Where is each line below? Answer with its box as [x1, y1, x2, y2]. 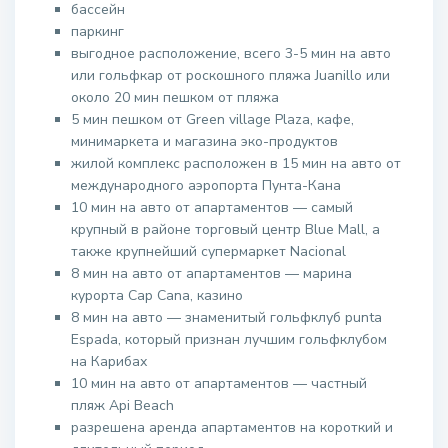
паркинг [71, 22, 124, 41]
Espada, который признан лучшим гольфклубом [71, 330, 387, 349]
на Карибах [71, 352, 147, 371]
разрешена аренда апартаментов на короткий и [71, 418, 393, 437]
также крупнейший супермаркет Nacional [71, 242, 346, 261]
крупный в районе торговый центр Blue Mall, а [71, 220, 380, 239]
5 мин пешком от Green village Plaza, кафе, [71, 110, 354, 129]
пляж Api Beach [71, 396, 174, 415]
